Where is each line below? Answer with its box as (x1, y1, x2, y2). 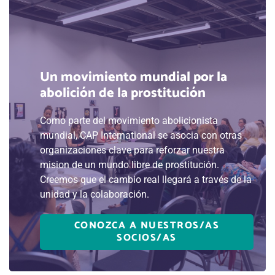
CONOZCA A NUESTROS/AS (74, 217, 220, 234)
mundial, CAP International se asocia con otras (40, 130, 242, 141)
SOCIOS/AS (117, 230, 177, 246)
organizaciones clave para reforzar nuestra (40, 144, 225, 156)
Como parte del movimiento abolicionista (40, 115, 218, 126)
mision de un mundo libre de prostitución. (40, 159, 219, 171)
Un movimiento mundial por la (40, 66, 227, 88)
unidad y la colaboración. (40, 188, 149, 200)
